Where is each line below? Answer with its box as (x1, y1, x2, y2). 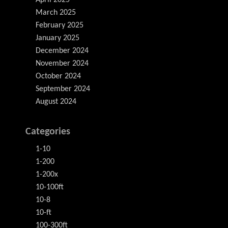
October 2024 (36, 72, 81, 80)
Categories (25, 127, 70, 137)
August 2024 (36, 98, 76, 106)
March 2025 (36, 9, 76, 17)
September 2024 (36, 85, 90, 93)
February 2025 (36, 21, 83, 30)
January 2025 (36, 34, 79, 42)
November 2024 (36, 60, 89, 68)
